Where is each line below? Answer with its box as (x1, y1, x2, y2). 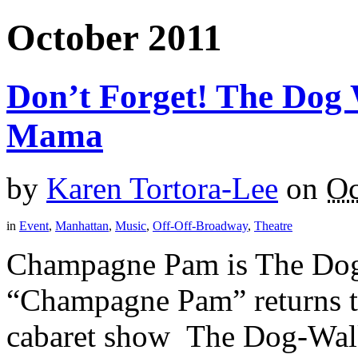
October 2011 (6, 17, 222, 59)
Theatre (254, 219, 292, 233)
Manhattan (55, 219, 109, 233)
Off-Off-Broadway (153, 219, 248, 233)
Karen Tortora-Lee (46, 171, 278, 206)
